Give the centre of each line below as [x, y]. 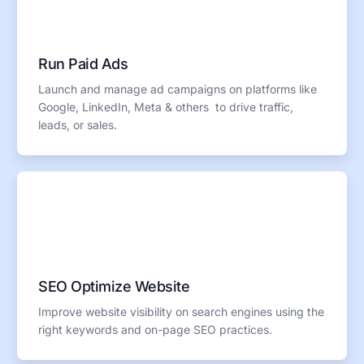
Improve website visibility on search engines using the [182, 311]
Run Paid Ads [83, 63]
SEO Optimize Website [114, 286]
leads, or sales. [78, 124]
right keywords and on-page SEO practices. [156, 329]
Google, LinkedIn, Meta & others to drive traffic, [166, 106]
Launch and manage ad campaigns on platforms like [178, 89]
